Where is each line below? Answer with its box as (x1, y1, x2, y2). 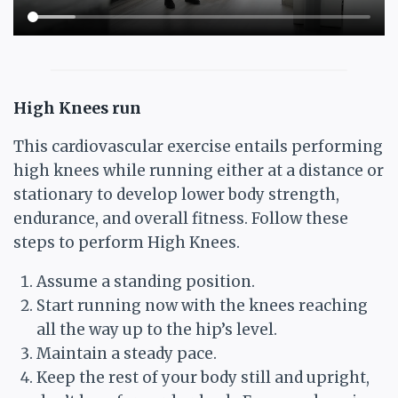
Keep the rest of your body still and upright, (36, 368, 370, 388)
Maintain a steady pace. (36, 344, 217, 364)
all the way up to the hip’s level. (36, 320, 277, 340)
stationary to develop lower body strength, (13, 185, 339, 205)
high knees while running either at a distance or (13, 161, 384, 181)
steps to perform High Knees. (13, 233, 240, 253)
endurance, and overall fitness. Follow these (13, 209, 348, 229)
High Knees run (13, 99, 141, 119)
